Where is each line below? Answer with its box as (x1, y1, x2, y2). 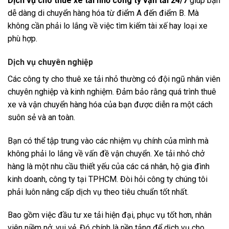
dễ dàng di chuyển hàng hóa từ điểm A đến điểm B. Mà (8, 8, 199, 18)
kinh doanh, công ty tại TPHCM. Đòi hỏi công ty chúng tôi (8, 174, 208, 184)
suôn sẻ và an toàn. (8, 112, 75, 122)
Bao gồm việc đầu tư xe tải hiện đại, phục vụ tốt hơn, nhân (8, 210, 212, 220)
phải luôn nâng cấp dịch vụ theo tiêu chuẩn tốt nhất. (8, 187, 191, 197)
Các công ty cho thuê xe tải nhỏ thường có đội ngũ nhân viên (8, 74, 220, 84)
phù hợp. (8, 34, 37, 44)
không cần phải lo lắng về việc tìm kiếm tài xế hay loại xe (8, 21, 208, 31)
